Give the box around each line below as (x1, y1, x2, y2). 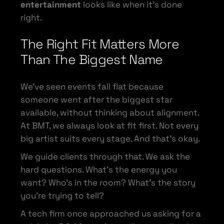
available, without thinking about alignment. (20, 106, 199, 118)
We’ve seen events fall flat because (20, 80, 164, 92)
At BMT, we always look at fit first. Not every (20, 119, 199, 131)
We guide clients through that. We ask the (20, 150, 190, 162)
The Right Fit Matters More (20, 35, 179, 52)
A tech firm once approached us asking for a (20, 207, 201, 219)
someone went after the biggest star (20, 93, 173, 105)
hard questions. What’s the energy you (20, 163, 177, 175)
